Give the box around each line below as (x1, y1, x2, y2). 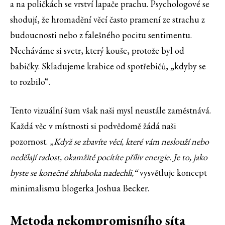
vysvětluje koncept (138, 167, 207, 179)
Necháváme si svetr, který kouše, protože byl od (10, 45, 184, 57)
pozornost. (10, 136, 50, 148)
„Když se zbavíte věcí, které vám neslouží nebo (50, 136, 209, 148)
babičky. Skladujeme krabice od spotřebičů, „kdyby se (10, 60, 206, 72)
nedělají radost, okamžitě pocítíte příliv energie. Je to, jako (10, 151, 207, 163)
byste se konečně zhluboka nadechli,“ (10, 167, 138, 179)
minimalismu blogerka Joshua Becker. (10, 182, 149, 194)
